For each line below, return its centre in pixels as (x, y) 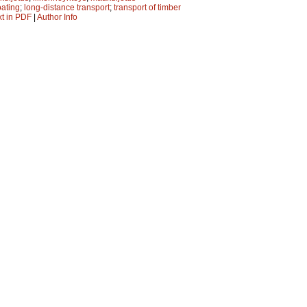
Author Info (57, 17)
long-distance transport (67, 7)
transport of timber (147, 7)
